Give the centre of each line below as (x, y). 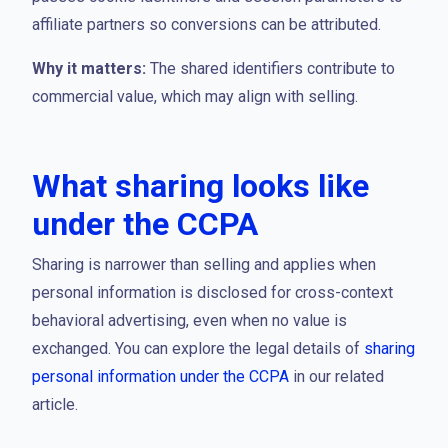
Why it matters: (89, 68)
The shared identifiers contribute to (270, 68)
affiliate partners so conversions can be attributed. (206, 24)
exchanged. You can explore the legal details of (198, 348)
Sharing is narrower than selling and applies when (204, 264)
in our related (336, 376)
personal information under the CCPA (160, 376)
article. (55, 404)
